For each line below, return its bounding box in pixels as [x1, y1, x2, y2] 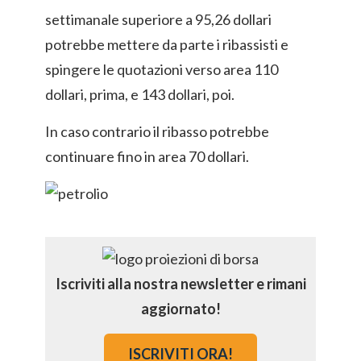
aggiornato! [140, 300, 221, 317]
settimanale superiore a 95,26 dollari [45, 10, 272, 28]
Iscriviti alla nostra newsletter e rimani [55, 275, 306, 293]
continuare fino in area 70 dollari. [45, 147, 249, 165]
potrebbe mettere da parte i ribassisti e [45, 35, 288, 53]
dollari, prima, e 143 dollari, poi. [45, 85, 234, 103]
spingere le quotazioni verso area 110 [45, 60, 278, 78]
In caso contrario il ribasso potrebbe [45, 122, 269, 140]
